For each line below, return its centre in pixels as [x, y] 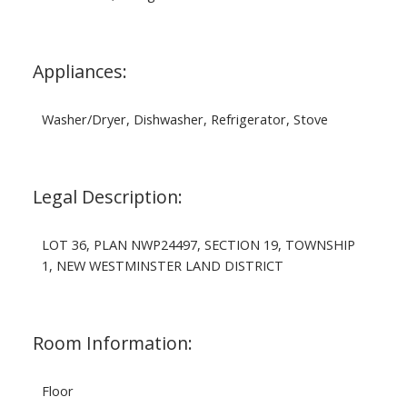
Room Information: [112, 342]
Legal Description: [107, 196]
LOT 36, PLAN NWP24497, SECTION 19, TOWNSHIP [198, 244]
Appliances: [79, 71]
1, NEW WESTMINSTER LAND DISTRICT [162, 265]
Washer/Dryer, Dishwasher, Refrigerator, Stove [184, 119]
